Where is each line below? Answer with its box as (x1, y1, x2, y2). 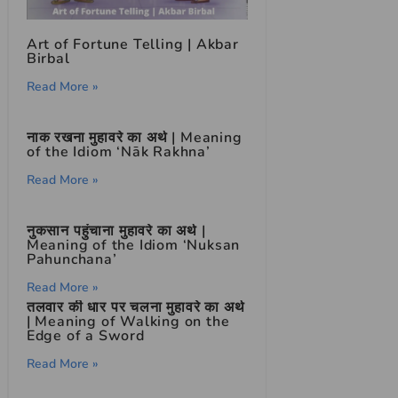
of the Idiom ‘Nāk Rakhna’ (26, 142, 211, 163)
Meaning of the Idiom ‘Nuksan (26, 235, 241, 256)
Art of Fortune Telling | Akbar (26, 35, 239, 55)
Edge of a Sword (26, 326, 145, 346)
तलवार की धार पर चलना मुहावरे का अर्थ (26, 298, 245, 318)
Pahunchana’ (26, 250, 117, 270)
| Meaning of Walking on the (26, 312, 230, 332)
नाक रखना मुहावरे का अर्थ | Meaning (26, 128, 243, 148)
